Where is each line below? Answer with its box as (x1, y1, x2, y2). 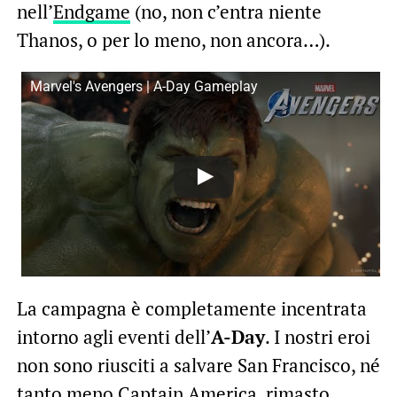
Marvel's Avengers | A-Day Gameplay (29, 78, 258, 96)
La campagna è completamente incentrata (16, 296, 367, 322)
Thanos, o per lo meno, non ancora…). (16, 27, 331, 53)
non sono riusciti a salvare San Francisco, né (16, 353, 380, 378)
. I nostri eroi (264, 324, 370, 350)
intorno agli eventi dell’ (16, 324, 211, 350)
